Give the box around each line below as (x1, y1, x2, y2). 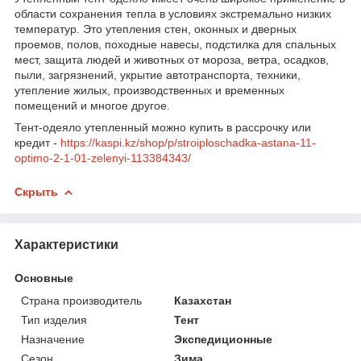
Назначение (21, 332, 85, 346)
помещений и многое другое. (15, 98, 170, 112)
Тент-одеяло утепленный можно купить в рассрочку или (15, 120, 311, 134)
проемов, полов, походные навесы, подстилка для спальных (15, 37, 336, 51)
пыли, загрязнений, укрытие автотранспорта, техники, (15, 68, 301, 81)
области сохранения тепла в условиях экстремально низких (15, 6, 331, 20)
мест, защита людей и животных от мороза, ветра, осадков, (15, 52, 329, 66)
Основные (15, 271, 73, 284)
